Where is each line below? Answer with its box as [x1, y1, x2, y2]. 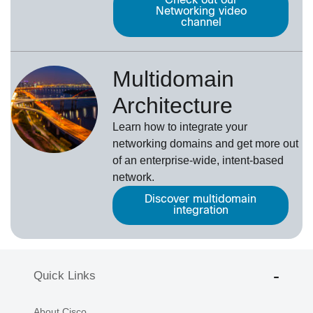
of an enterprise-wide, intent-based [112, 154, 284, 166]
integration [173, 205, 228, 216]
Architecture [112, 92, 233, 118]
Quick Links [34, 269, 96, 282]
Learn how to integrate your [112, 120, 248, 133]
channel [180, 17, 221, 28]
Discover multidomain [145, 194, 257, 205]
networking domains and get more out [112, 137, 299, 150]
